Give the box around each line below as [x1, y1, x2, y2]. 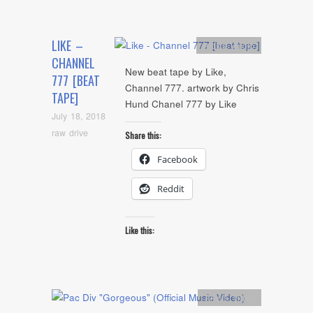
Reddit [157, 182, 184, 195]
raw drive [52, 126, 88, 139]
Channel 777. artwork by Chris [125, 81, 259, 95]
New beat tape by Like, [125, 65, 226, 79]
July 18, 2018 [52, 110, 105, 123]
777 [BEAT [52, 71, 100, 90]
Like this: [125, 224, 154, 237]
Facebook [157, 152, 198, 166]
